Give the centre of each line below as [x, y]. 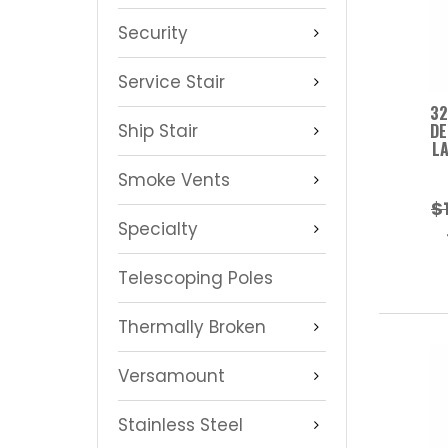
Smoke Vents [174, 179]
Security [153, 32]
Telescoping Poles [195, 277]
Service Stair [171, 81]
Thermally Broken [192, 326]
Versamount [171, 375]
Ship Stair [158, 130]
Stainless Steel [180, 424]
